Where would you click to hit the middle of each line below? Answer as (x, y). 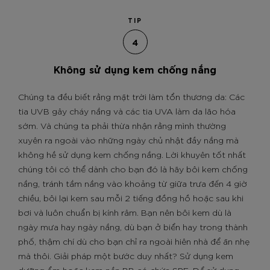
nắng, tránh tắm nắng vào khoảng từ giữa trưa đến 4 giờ (133, 183)
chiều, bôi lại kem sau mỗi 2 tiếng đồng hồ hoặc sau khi (131, 198)
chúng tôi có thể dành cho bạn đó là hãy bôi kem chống (133, 169)
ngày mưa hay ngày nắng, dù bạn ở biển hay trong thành (133, 227)
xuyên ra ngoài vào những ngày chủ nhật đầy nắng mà (128, 140)
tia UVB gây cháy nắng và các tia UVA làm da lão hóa (127, 111)
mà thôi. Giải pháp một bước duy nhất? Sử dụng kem (126, 256)
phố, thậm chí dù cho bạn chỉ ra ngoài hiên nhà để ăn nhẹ (134, 241)
